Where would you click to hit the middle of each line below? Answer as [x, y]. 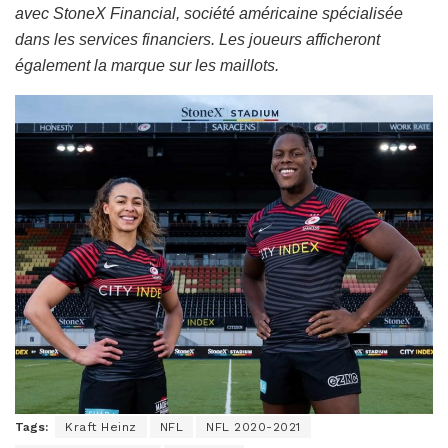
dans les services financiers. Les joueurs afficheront [197, 40]
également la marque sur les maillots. [147, 66]
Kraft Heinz [101, 426]
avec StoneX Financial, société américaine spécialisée [209, 14]
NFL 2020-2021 [253, 426]
